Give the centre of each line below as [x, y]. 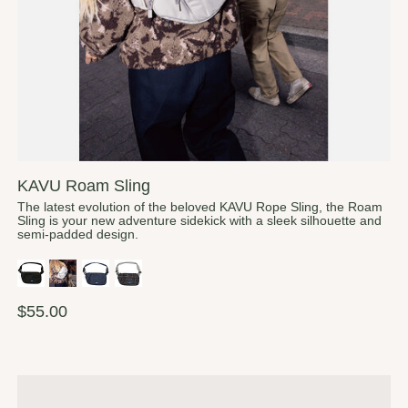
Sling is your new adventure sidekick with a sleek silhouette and [199, 221]
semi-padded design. [77, 235]
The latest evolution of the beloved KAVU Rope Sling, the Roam [199, 208]
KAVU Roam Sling [83, 186]
